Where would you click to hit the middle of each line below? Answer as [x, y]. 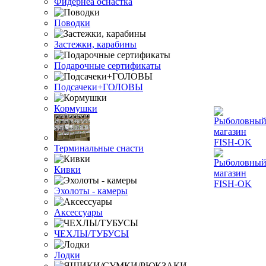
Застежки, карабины [95, 44]
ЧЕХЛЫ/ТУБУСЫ [91, 234]
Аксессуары [78, 212]
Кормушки [76, 108]
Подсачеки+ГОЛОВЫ [99, 87]
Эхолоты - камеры [91, 191]
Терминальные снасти [99, 148]
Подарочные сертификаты [107, 66]
